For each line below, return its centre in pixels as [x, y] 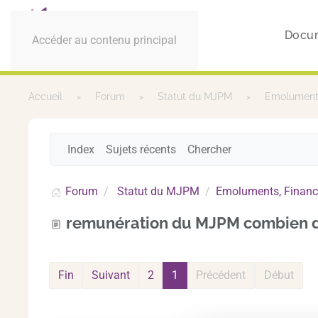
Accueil [45, 97]
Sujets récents [141, 149]
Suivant [111, 275]
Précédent [221, 275]
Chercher [209, 149]
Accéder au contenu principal [104, 40]
